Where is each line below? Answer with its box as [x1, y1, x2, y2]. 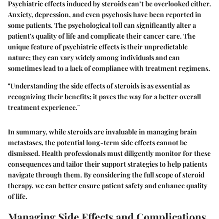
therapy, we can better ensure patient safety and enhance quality [8, 180, 207, 190]
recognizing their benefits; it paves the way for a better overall [8, 91, 201, 101]
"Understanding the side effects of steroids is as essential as [8, 81, 190, 90]
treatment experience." [8, 102, 80, 112]
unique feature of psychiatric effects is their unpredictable [8, 42, 188, 51]
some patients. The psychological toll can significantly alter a [8, 20, 196, 30]
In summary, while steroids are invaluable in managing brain [8, 127, 197, 136]
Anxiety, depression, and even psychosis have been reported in [8, 9, 201, 19]
